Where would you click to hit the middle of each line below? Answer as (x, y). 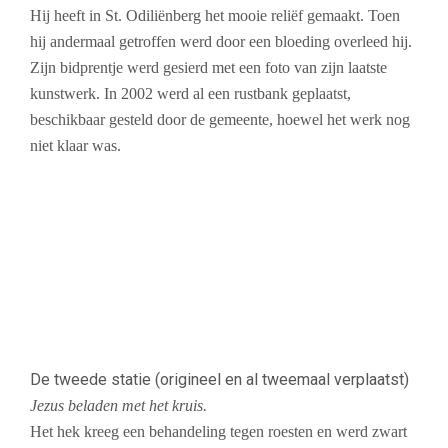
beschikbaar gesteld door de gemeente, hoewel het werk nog (220, 120)
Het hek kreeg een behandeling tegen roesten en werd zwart (218, 432)
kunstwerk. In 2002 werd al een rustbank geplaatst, (190, 94)
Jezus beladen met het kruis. (118, 406)
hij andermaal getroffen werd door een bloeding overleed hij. (221, 42)
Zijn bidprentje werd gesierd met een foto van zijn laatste (208, 68)
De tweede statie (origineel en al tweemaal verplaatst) (219, 380)
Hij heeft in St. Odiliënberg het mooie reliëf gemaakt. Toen (215, 16)
